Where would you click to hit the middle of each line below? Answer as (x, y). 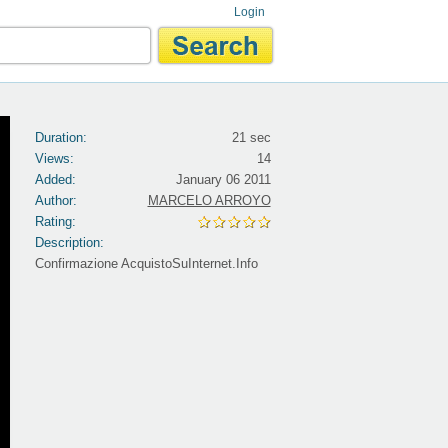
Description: (69, 242)
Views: (54, 158)
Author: (55, 200)
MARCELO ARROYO (209, 200)
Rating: (55, 221)
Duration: (60, 137)
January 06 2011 (223, 179)
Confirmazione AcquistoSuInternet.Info (146, 263)
